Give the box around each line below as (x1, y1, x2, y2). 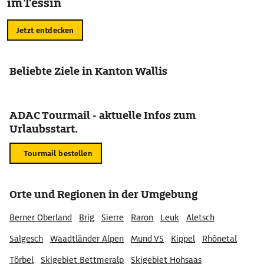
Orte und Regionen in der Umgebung (9, 187, 197, 201)
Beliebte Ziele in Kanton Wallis (9, 64, 167, 78)
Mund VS (131, 233, 164, 244)
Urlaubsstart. (9, 122, 78, 136)
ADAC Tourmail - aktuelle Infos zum (9, 108, 196, 122)
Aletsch (186, 212, 214, 223)
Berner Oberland (9, 212, 72, 223)
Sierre (101, 212, 124, 223)
